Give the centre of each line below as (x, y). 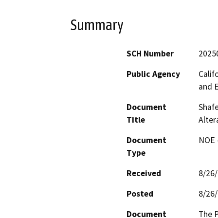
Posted (140, 193)
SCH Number (150, 53)
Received (144, 173)
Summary (97, 25)
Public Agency (153, 74)
